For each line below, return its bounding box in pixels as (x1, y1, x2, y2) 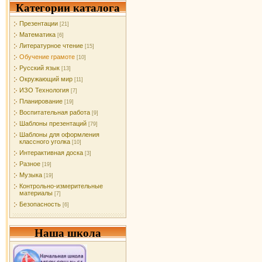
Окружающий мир (19, 75, 73, 82)
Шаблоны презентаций (19, 120, 87, 127)
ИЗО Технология (19, 87, 69, 94)
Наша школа (35, 227, 101, 239)
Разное (19, 160, 40, 167)
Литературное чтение (19, 42, 83, 49)
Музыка (19, 171, 42, 178)
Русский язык (19, 64, 60, 71)
